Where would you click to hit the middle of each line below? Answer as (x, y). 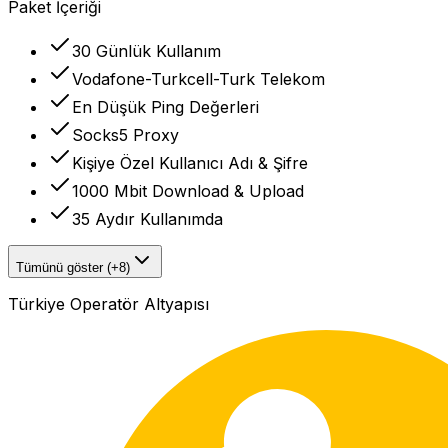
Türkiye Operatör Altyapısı (108, 304)
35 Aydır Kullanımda (147, 219)
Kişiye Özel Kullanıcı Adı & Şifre (190, 163)
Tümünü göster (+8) (73, 268)
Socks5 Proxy (125, 135)
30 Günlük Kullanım (146, 51)
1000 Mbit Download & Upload (188, 191)
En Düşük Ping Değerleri (165, 107)
